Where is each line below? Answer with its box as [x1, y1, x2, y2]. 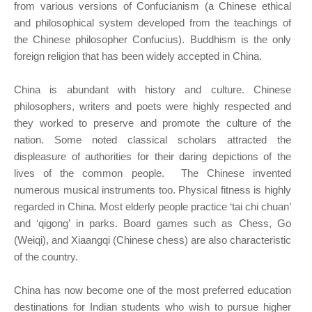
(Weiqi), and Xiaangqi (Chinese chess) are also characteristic [14, 234, 291, 247]
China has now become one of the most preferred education [14, 284, 291, 297]
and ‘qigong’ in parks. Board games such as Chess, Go [14, 217, 291, 230]
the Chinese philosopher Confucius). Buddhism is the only [14, 33, 291, 46]
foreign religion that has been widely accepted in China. [14, 50, 262, 63]
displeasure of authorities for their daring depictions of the [14, 150, 291, 163]
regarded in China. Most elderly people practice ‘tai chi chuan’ [14, 201, 291, 213]
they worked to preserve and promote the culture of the [14, 117, 291, 130]
